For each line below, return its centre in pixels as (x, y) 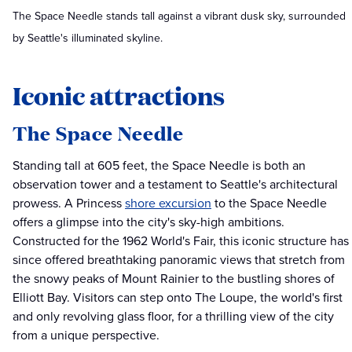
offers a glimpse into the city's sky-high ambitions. (148, 222)
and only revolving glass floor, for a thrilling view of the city (173, 317)
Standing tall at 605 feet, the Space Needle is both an (159, 166)
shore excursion (168, 203)
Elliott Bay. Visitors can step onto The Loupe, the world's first (178, 298)
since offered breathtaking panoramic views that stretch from (179, 260)
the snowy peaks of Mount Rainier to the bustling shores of (174, 279)
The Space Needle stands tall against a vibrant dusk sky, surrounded (179, 16)
